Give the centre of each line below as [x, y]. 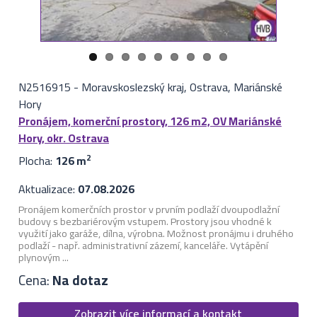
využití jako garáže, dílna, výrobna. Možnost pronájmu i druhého [156, 234]
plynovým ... [43, 258]
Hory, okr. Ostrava [63, 138]
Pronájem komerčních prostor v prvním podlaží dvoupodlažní [149, 209]
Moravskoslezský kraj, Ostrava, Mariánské [181, 87]
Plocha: [36, 161]
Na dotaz [80, 280]
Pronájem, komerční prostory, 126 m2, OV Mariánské [150, 121]
